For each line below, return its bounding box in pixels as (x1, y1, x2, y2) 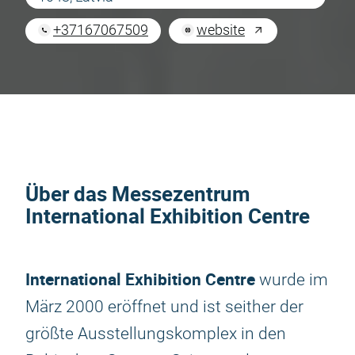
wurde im (255, 270, 328, 289)
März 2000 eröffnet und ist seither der (25, 297, 303, 316)
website (197, 21, 245, 38)
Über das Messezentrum (25, 180, 250, 208)
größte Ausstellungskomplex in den (25, 324, 286, 343)
